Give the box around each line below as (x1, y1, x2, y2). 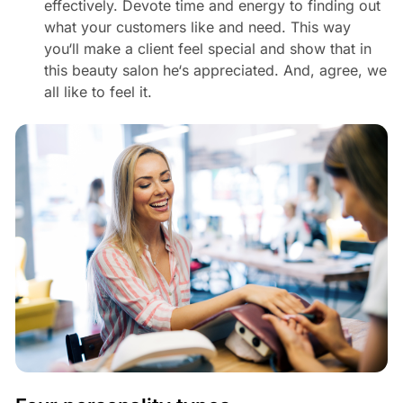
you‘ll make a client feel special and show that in (43, 39, 372, 58)
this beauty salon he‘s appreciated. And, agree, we (43, 60, 387, 79)
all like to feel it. (43, 82, 152, 101)
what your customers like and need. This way (43, 17, 351, 36)
